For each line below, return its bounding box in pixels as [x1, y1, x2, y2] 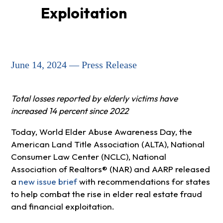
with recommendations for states [77, 176, 210, 187]
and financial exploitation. [10, 201, 114, 212]
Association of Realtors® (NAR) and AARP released [10, 164, 210, 175]
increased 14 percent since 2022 [10, 106, 128, 116]
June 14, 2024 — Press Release [10, 59, 137, 71]
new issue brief [18, 176, 77, 187]
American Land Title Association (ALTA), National [10, 139, 205, 150]
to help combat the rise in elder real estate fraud [10, 189, 202, 200]
